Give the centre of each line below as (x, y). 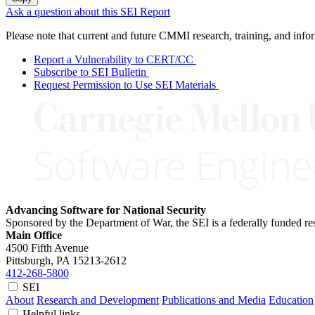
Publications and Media (214, 300)
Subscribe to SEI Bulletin (90, 72)
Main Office (34, 236)
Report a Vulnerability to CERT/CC (114, 60)
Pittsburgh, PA (38, 261)
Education (291, 300)
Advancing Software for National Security (106, 210)
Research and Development (98, 300)
